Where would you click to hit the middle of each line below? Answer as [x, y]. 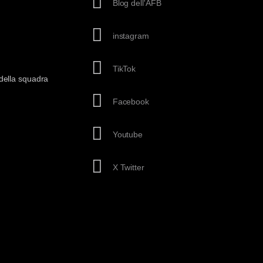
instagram [131, 36]
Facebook [131, 102]
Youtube [128, 135]
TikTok [124, 69]
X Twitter [128, 168]
